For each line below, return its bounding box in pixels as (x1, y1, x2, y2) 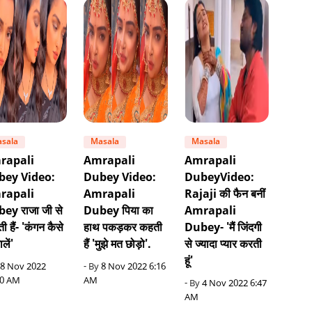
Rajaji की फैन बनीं (185, 188, 266, 202)
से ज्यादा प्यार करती (185, 238, 263, 252)
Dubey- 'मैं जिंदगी (185, 221, 263, 235)
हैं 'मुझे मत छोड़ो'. (84, 238, 152, 252)
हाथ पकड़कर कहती (84, 221, 163, 235)
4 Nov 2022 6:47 (202, 279, 267, 290)
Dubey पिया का (84, 205, 154, 219)
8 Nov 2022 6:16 (101, 262, 166, 273)
